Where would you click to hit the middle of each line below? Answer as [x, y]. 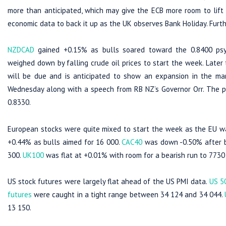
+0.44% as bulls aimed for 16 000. [65, 142]
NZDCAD [21, 50]
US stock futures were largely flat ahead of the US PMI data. [108, 181]
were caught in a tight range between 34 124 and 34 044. [128, 194]
